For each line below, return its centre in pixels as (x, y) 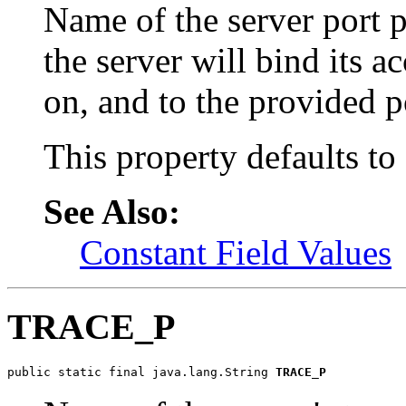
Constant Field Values (236, 252)
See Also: (112, 211)
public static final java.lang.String (141, 372)
